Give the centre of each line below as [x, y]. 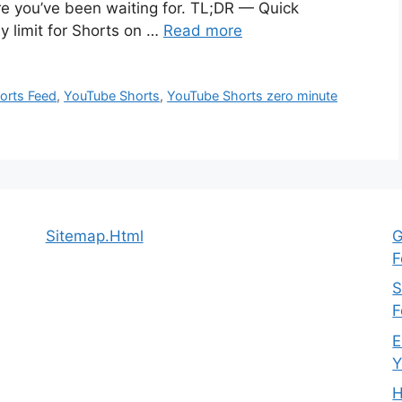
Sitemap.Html [94, 236]
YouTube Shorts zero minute [253, 96]
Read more [203, 30]
